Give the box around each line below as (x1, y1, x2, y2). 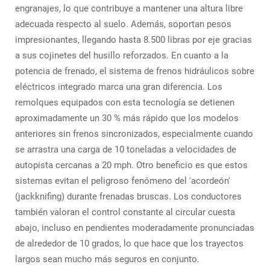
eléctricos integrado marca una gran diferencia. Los (15, 81, 222, 92)
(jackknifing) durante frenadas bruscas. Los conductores (15, 191, 242, 202)
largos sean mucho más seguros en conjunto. (15, 254, 199, 265)
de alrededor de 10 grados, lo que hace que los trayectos (15, 238, 243, 249)
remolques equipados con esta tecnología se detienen (15, 97, 234, 108)
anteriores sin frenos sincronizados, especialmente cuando (15, 128, 253, 139)
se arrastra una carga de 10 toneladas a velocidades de (15, 144, 236, 155)
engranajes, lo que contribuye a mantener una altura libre (15, 3, 243, 14)
